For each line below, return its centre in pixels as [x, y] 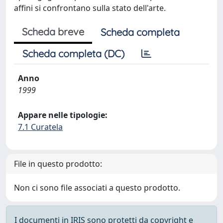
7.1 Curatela [40, 127]
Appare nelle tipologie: [63, 115]
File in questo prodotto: [58, 164]
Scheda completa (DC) [73, 54]
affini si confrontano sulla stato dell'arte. [90, 8]
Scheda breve [53, 32]
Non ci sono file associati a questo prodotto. [97, 188]
